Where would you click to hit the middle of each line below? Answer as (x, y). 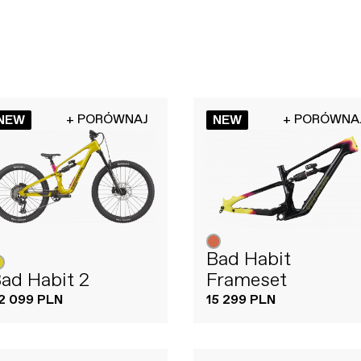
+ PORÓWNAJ (107, 119)
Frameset (247, 280)
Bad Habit (249, 259)
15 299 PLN (241, 300)
